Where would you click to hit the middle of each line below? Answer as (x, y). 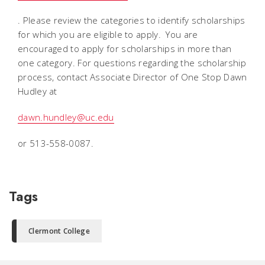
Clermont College (59, 231)
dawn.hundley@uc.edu (66, 117)
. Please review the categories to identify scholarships (132, 20)
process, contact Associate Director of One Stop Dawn (132, 77)
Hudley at (38, 91)
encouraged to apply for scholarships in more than (125, 49)
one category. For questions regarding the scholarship (132, 63)
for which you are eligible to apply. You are (108, 34)
